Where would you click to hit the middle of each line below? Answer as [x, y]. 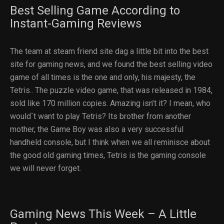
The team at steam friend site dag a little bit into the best [109, 51]
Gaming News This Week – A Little [103, 214]
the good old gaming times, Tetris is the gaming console [108, 155]
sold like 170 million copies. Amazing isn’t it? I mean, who [110, 103]
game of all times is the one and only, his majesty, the [103, 77]
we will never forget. [45, 168]
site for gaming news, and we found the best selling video [111, 64]
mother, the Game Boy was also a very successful [97, 129]
